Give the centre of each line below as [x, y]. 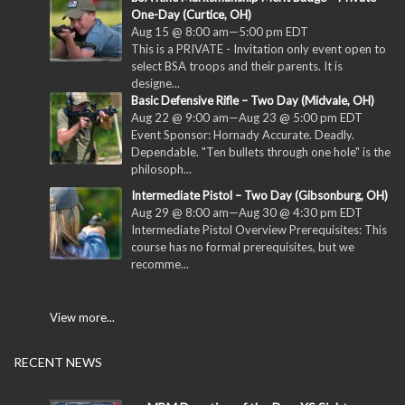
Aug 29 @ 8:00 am [180, 213]
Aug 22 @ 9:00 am [180, 118]
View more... [82, 318]
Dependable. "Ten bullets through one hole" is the [261, 152]
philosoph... [161, 170]
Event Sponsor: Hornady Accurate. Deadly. [243, 135]
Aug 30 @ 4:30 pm [288, 213]
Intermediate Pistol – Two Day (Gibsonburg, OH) [259, 196]
